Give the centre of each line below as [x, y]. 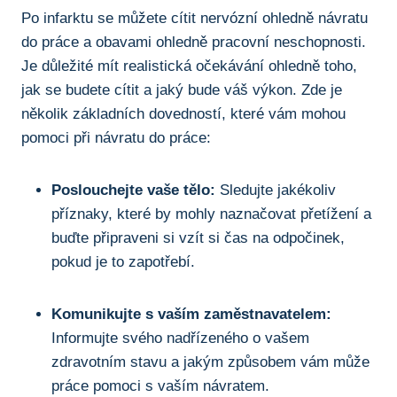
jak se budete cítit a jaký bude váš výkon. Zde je [182, 90]
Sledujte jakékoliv [276, 190]
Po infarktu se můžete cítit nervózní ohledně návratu [195, 18]
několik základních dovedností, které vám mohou [183, 113]
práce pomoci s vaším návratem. [160, 385]
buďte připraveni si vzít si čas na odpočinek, [198, 237]
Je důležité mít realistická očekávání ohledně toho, [189, 66]
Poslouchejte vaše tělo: [133, 190]
